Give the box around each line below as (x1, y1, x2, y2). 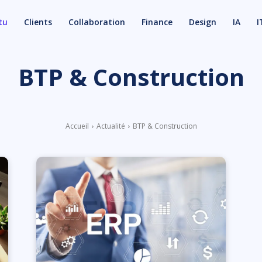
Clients (24, 16, 52, 27)
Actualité (96, 121, 125, 131)
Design (189, 16, 216, 27)
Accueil (65, 121, 89, 131)
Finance (142, 16, 173, 27)
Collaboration (68, 16, 125, 27)
